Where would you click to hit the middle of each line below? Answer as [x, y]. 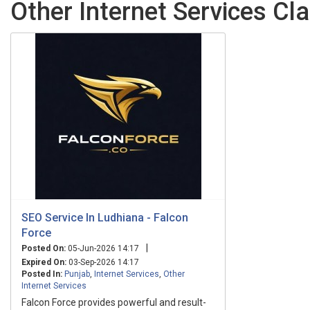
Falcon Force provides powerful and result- [114, 302]
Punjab [77, 274]
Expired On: [44, 262]
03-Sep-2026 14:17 [103, 262]
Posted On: [44, 248]
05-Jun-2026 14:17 [102, 248]
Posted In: [42, 274]
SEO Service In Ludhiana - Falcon [105, 217]
